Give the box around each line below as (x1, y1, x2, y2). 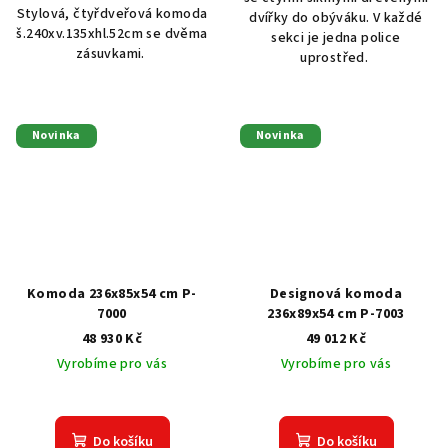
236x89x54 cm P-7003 (267, 304, 405, 325)
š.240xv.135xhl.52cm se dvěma (16, 24, 208, 45)
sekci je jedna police (271, 28, 401, 49)
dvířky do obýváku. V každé (249, 8, 423, 29)
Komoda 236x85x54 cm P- (27, 284, 197, 305)
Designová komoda (269, 284, 403, 305)
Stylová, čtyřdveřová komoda (16, 4, 208, 25)
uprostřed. (300, 48, 372, 69)
